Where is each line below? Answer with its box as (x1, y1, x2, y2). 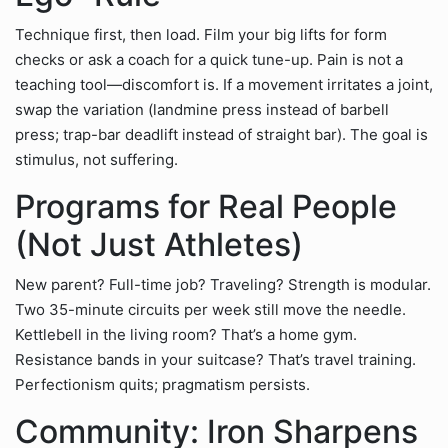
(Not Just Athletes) (15, 225, 303, 264)
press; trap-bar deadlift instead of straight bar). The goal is (15, 125, 428, 144)
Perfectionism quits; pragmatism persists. (15, 375, 310, 394)
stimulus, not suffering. (15, 150, 178, 169)
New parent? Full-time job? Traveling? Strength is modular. (15, 275, 431, 294)
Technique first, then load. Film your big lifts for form (15, 25, 387, 44)
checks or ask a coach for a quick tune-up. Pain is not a (15, 50, 403, 69)
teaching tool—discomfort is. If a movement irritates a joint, (15, 75, 433, 94)
